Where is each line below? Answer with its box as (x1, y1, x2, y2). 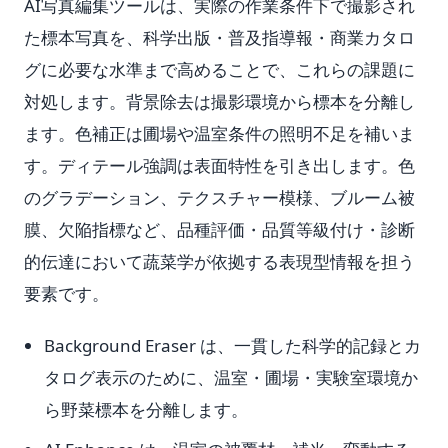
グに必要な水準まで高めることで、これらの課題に (24, 58, 415, 81)
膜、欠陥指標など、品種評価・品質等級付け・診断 (24, 218, 415, 241)
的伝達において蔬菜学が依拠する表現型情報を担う (24, 250, 415, 273)
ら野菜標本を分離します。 (44, 398, 248, 421)
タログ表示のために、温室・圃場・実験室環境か (44, 366, 418, 389)
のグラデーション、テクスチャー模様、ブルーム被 (24, 186, 415, 209)
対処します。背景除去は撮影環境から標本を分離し (24, 90, 415, 113)
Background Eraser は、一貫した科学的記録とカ (44, 334, 421, 357)
